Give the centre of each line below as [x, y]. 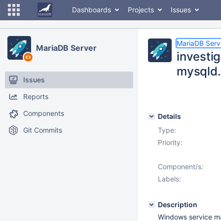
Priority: [170, 142]
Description [178, 204]
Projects [141, 10]
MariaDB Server [66, 48]
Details [169, 116]
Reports [36, 96]
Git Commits [43, 130]
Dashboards [92, 10]
